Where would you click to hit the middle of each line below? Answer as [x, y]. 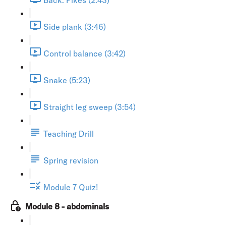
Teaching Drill [69, 133]
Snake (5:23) [67, 80]
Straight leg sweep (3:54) [90, 107]
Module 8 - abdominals [67, 206]
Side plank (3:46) [75, 26]
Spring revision [71, 160]
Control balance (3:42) [84, 53]
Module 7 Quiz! [71, 187]
